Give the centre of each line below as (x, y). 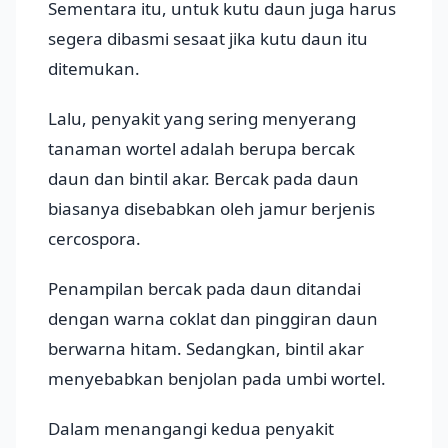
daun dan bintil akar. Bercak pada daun (203, 178)
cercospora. (94, 238)
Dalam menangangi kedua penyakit (191, 428)
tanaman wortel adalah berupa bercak (201, 148)
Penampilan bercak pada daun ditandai (204, 288)
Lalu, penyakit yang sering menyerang (202, 118)
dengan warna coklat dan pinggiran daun (213, 318)
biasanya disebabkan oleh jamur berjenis (211, 208)
